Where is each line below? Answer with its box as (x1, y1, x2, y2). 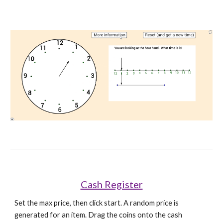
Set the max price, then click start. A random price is (14, 199, 179, 207)
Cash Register (80, 178, 143, 190)
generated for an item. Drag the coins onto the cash (14, 211, 183, 219)
